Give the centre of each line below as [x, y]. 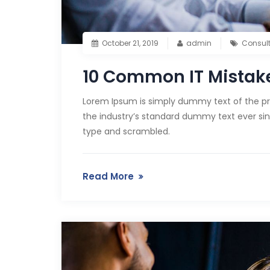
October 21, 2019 [130, 43]
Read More [108, 176]
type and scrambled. [126, 131]
